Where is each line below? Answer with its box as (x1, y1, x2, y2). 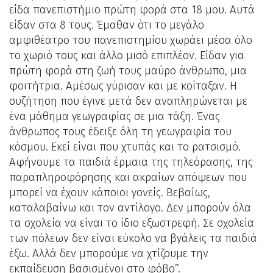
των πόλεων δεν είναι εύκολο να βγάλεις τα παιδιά (9, 231, 257, 245)
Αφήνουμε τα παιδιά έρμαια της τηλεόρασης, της (9, 155, 253, 169)
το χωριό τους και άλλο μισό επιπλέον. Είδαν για (9, 48, 244, 62)
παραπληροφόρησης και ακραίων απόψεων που (9, 170, 247, 184)
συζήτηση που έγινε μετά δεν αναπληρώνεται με (9, 94, 247, 108)
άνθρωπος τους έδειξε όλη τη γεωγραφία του (9, 124, 232, 138)
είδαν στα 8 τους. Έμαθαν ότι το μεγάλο (9, 18, 204, 32)
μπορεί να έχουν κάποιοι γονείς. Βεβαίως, (9, 185, 210, 199)
